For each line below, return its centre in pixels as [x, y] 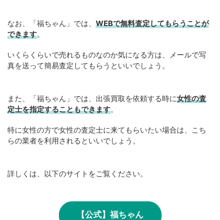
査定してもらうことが [172, 23]
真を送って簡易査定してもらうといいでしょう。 [88, 66]
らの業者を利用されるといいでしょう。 [74, 141]
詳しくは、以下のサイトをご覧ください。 [77, 174]
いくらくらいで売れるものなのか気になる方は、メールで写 [107, 55]
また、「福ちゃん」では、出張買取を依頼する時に [92, 98]
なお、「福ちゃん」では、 [52, 23]
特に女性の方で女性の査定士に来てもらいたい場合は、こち [107, 130]
